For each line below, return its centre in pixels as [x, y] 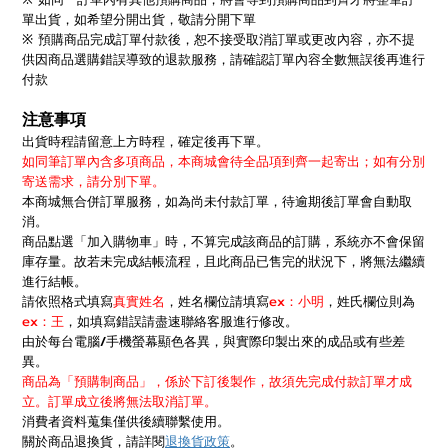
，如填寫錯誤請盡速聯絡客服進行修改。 [181, 321]
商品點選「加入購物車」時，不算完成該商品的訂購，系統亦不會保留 [223, 241]
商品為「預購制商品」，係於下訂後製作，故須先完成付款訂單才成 [217, 381]
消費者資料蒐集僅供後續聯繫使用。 [126, 421]
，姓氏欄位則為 [369, 301]
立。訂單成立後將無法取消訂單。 [119, 401]
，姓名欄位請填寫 [217, 301]
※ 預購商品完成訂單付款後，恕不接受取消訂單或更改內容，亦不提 [218, 39]
